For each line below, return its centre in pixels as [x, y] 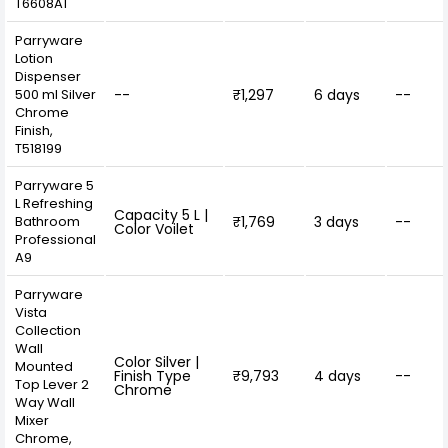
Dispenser [48, 76]
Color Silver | [156, 361]
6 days [337, 94]
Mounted [44, 366]
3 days [336, 221]
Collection [48, 330]
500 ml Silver [55, 94]
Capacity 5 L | [161, 214]
